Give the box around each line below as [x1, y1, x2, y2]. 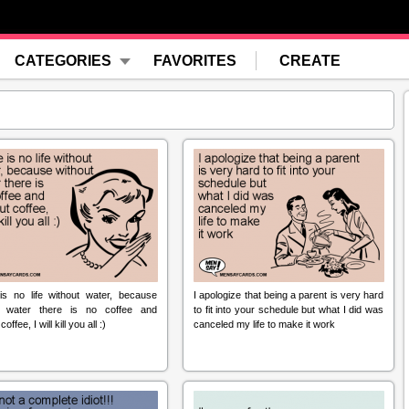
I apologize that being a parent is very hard [194, 289, 383, 300]
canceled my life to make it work [194, 319, 335, 330]
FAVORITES [153, 53, 236, 68]
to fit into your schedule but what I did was [194, 304, 383, 315]
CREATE [279, 53, 341, 68]
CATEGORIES [15, 53, 111, 68]
